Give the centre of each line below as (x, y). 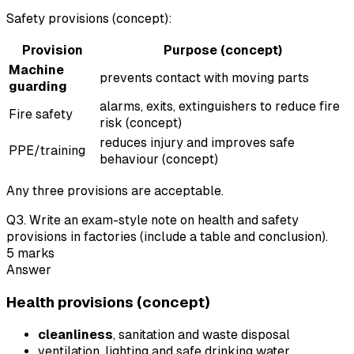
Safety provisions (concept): (89, 19)
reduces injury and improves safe (197, 143)
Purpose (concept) (222, 51)
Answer (29, 270)
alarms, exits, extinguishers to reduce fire (220, 107)
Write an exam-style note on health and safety (164, 220)
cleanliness (75, 334)
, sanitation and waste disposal (201, 334)
